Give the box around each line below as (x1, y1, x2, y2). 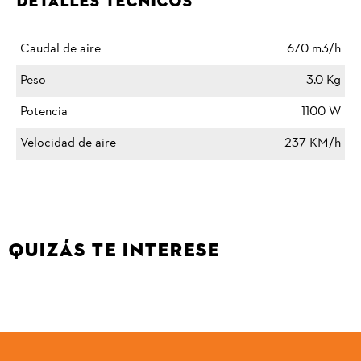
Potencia (20, 103, 68, 122)
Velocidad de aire (20, 135, 116, 153)
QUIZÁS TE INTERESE (8, 238, 219, 263)
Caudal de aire (20, 40, 101, 59)
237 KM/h (284, 135, 341, 153)
